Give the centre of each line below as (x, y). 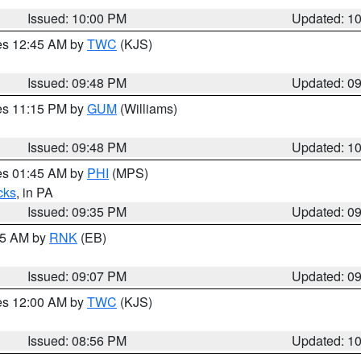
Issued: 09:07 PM (77, 276)
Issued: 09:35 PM (77, 212)
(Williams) (147, 108)
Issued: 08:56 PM (77, 340)
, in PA (35, 192)
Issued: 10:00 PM (77, 18)
